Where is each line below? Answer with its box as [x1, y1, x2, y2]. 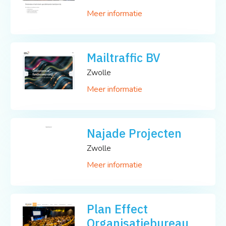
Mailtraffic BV [87, 49, 161, 65]
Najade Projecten [87, 125, 182, 141]
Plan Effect [87, 201, 148, 216]
